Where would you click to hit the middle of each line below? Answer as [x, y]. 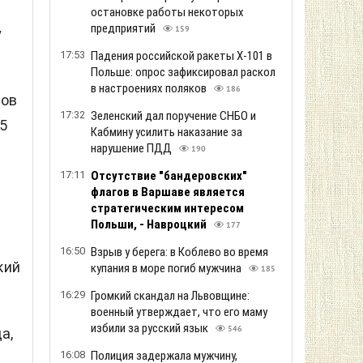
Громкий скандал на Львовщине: [170, 296]
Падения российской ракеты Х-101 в [181, 56]
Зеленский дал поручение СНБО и [173, 116]
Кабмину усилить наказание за [167, 132]
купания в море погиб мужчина [167, 268]
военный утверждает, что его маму [179, 312]
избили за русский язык [151, 328]
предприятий [124, 28]
